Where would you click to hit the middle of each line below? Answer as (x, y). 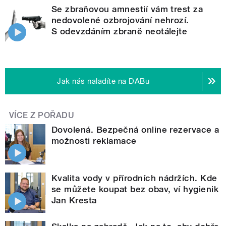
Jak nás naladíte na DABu (103, 81)
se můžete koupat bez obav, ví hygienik (135, 189)
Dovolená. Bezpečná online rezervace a (135, 130)
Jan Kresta (74, 201)
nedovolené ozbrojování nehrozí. (120, 20)
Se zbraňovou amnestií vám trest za (127, 9)
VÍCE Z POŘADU (42, 116)
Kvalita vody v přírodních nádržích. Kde (134, 178)
